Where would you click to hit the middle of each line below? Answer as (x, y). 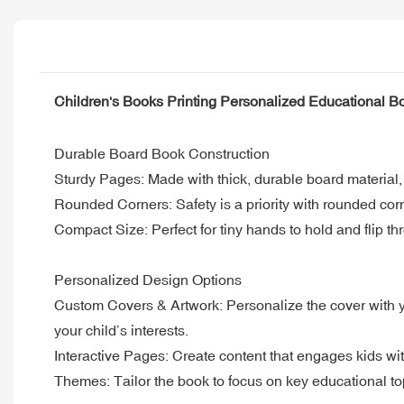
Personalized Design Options (148, 279)
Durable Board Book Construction (162, 153)
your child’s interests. (121, 330)
